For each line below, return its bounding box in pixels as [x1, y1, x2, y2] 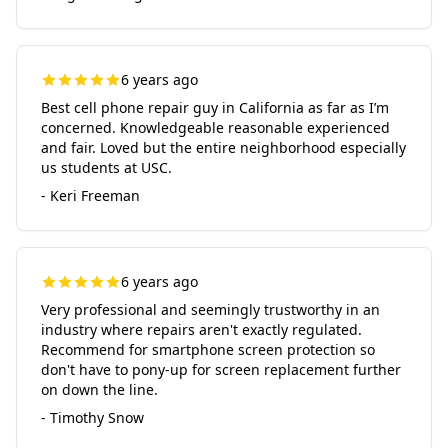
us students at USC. [41, 158, 172, 177]
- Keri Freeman [41, 186, 140, 205]
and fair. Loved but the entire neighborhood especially [41, 138, 406, 157]
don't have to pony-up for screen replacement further [41, 360, 401, 379]
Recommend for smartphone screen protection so [41, 340, 375, 359]
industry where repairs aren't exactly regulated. [41, 320, 362, 339]
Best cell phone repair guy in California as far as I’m [41, 98, 389, 117]
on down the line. [41, 380, 158, 399]
